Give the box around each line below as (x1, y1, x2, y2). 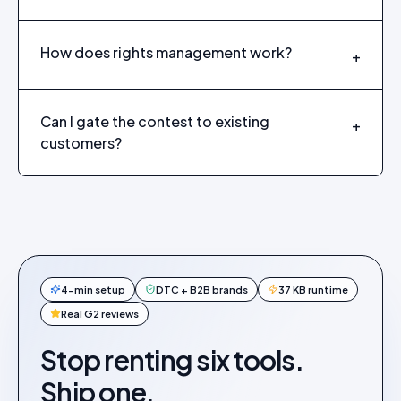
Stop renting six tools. (40, 342, 303, 377)
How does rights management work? (40, 42, 292, 62)
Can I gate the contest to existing (40, 111, 269, 131)
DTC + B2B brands (156, 283, 248, 295)
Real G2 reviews (61, 307, 139, 320)
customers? (40, 132, 122, 152)
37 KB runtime (278, 283, 348, 295)
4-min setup (61, 283, 125, 295)
